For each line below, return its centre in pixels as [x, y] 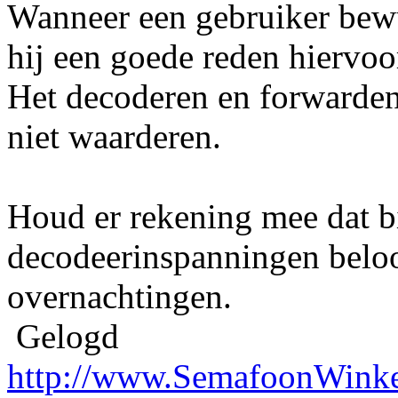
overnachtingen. [119, 296]
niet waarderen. [114, 136]
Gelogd [63, 336]
